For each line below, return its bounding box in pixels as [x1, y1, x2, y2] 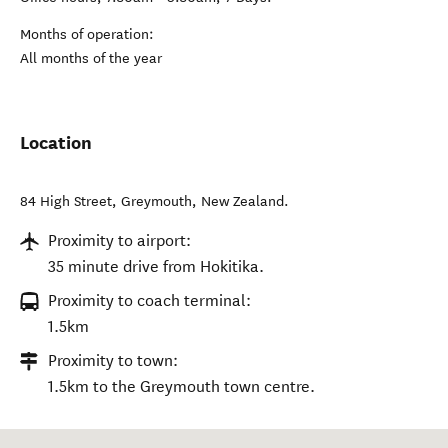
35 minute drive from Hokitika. [48, 257, 264, 276]
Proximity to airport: [48, 231, 191, 250]
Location [20, 131, 92, 154]
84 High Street [20, 193, 112, 210]
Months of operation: [20, 26, 154, 43]
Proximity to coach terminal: [48, 291, 251, 310]
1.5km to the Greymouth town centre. [48, 377, 315, 396]
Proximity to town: [48, 351, 178, 370]
